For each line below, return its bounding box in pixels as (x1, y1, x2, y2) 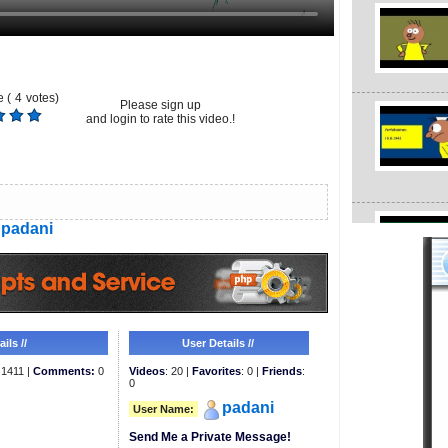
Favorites (191, 364, 241, 377)
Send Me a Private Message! (128, 429, 291, 444)
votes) (25, 90, 59, 105)
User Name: (132, 402, 194, 415)
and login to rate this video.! (85, 111, 235, 126)
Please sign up (119, 97, 201, 112)
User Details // (182, 336, 254, 349)
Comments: (32, 364, 95, 377)
